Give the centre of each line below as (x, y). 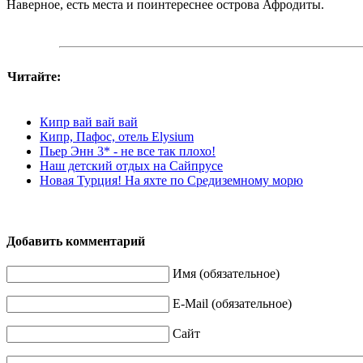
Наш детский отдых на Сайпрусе (131, 166)
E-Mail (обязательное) (232, 303)
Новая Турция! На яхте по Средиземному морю (171, 181)
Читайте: (34, 77)
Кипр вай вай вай (89, 122)
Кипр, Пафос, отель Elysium (117, 137)
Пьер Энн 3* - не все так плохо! (128, 152)
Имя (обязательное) (226, 273)
